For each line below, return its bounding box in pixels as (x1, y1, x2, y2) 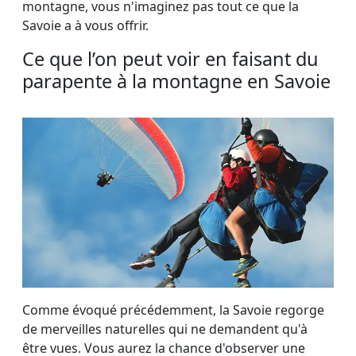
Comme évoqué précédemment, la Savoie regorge (22, 301, 324, 319)
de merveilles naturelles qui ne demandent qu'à (22, 320, 308, 339)
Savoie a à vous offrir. (22, 17, 152, 35)
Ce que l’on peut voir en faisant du (22, 46, 319, 72)
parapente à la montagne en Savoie (22, 68, 331, 95)
